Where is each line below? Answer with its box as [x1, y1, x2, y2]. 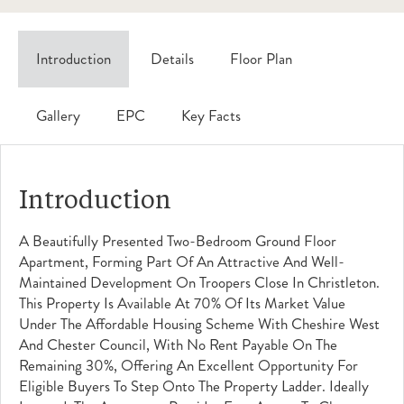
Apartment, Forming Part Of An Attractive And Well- [19, 251, 344, 272]
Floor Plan [230, 48, 292, 69]
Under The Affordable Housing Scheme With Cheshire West [19, 313, 380, 335]
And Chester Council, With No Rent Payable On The [19, 334, 337, 355]
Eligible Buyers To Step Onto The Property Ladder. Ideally [19, 375, 369, 397]
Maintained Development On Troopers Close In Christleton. [19, 271, 380, 293]
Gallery [36, 105, 80, 126]
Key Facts [181, 105, 241, 126]
